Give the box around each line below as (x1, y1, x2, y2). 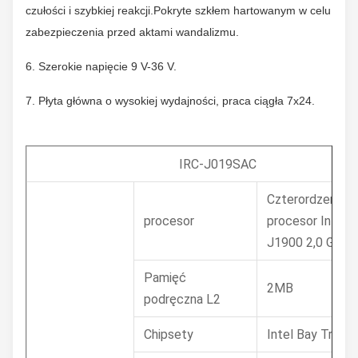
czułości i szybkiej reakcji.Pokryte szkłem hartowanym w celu (26, 4, 331, 17)
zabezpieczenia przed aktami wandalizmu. (26, 26, 239, 38)
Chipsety (144, 327, 193, 342)
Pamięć (144, 270, 186, 285)
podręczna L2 (144, 292, 221, 307)
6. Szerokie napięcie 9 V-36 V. (26, 60, 177, 73)
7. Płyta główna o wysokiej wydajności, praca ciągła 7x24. (26, 94, 315, 107)
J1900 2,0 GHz (267, 235, 349, 250)
